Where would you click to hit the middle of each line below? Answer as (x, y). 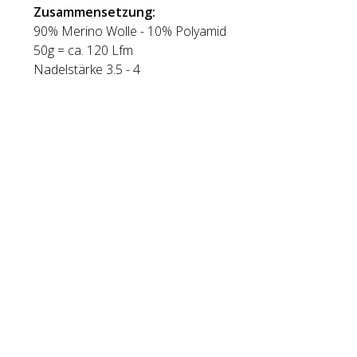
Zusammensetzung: (94, 12)
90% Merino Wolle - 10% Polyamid (130, 31)
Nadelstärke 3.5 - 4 (87, 69)
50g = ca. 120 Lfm (83, 50)
